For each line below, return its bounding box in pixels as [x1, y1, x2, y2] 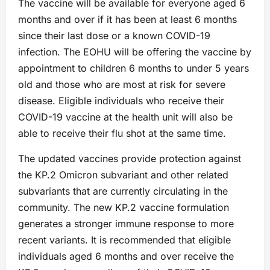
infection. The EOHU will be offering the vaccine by [18, 46, 251, 58]
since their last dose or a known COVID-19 [18, 30, 210, 42]
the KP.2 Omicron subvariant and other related [18, 169, 228, 181]
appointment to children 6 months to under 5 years [18, 62, 249, 75]
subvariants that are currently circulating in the [18, 185, 228, 198]
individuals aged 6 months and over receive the [18, 250, 234, 263]
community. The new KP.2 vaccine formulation [18, 201, 229, 214]
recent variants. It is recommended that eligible [18, 234, 231, 246]
